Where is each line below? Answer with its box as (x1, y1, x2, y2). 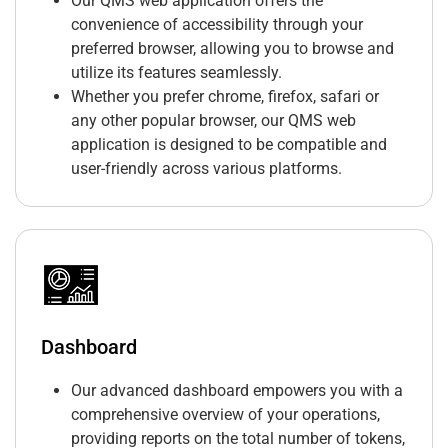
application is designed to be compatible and (71, 135, 387, 155)
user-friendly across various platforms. (71, 159, 342, 179)
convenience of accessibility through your (71, 15, 363, 35)
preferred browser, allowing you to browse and (71, 39, 394, 59)
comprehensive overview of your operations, (71, 405, 380, 425)
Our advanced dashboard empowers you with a (71, 381, 403, 401)
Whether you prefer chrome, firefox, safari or (71, 87, 379, 107)
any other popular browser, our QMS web (71, 111, 356, 131)
